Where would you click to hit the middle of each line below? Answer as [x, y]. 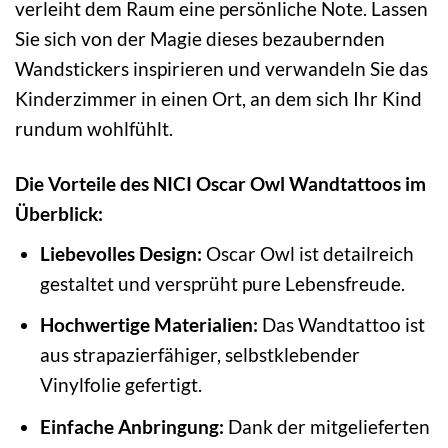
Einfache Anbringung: [131, 426]
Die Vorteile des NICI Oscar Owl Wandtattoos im [220, 183]
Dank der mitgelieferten [326, 426]
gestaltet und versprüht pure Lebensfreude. [222, 283]
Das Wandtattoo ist [341, 325]
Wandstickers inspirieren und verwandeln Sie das [221, 69]
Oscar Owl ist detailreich [307, 253]
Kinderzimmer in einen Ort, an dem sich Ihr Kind [218, 99]
